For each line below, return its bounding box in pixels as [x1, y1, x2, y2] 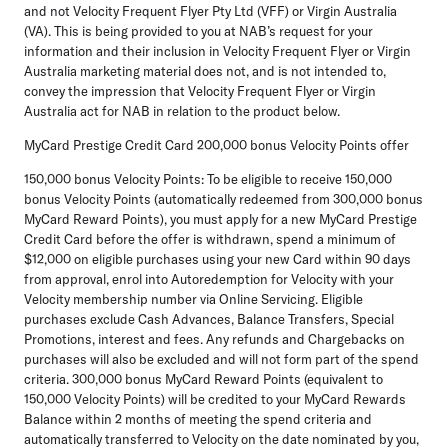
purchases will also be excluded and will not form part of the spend [24, 350, 419, 367]
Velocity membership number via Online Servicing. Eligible [24, 290, 363, 307]
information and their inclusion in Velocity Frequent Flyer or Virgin [24, 42, 411, 59]
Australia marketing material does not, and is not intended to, [24, 62, 386, 79]
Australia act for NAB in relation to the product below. [24, 102, 340, 119]
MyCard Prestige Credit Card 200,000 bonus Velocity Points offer [24, 136, 409, 153]
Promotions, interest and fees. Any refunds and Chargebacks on [24, 330, 405, 347]
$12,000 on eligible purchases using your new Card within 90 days [24, 250, 411, 267]
